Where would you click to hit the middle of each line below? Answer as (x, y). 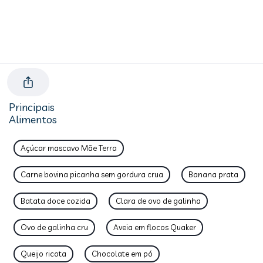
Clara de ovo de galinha (158, 201)
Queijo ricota (43, 254)
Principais (32, 107)
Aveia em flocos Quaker (155, 227)
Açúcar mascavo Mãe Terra (69, 148)
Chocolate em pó (122, 254)
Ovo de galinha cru (54, 227)
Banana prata (213, 174)
